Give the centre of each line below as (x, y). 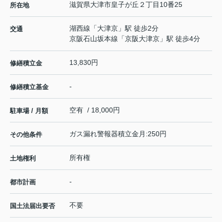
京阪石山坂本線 (94, 38)
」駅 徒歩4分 (180, 38)
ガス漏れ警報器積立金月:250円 (118, 134)
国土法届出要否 (32, 206)
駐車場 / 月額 (29, 111)
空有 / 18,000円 (95, 110)
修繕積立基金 (29, 87)
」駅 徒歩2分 (138, 28)
